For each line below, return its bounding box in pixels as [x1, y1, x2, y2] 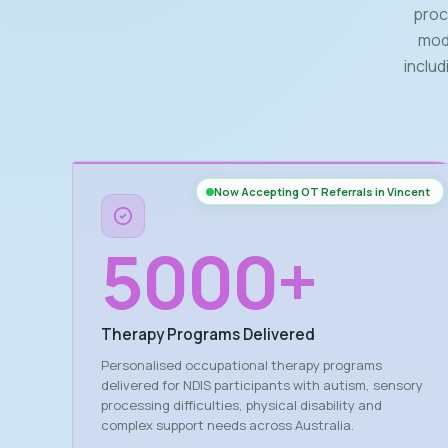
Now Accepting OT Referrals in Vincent [214, 184, 431, 199]
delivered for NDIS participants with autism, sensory [101, 376, 423, 394]
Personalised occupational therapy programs [101, 356, 382, 374]
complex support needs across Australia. [101, 416, 354, 434]
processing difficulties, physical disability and [101, 396, 382, 414]
